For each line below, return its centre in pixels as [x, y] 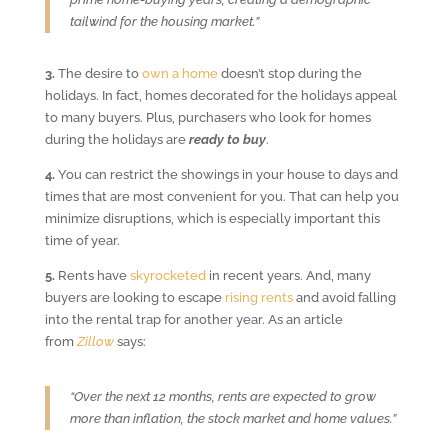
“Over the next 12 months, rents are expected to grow [222, 396]
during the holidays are [116, 139]
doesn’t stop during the [289, 73]
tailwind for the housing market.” [164, 21]
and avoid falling [344, 297]
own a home [179, 73]
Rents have [92, 275]
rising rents [258, 297]
